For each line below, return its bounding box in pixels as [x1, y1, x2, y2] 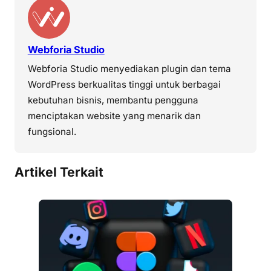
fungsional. [27, 126, 76, 138]
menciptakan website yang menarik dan [27, 110, 201, 122]
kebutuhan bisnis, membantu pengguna [27, 94, 198, 106]
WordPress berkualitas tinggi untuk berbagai [27, 79, 221, 91]
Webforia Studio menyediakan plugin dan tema [27, 63, 231, 75]
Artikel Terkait [15, 164, 103, 180]
